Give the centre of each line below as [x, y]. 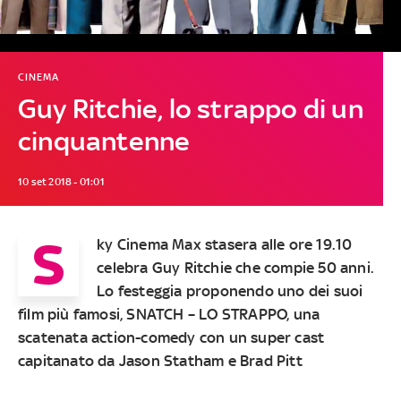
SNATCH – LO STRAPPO [207, 315]
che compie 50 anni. [305, 268]
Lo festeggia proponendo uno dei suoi [230, 291]
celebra [124, 268]
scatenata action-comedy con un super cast [171, 338]
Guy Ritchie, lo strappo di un [190, 109]
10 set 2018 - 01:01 [61, 182]
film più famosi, [73, 315]
